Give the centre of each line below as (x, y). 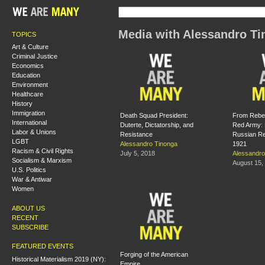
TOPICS (24, 34)
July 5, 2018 (138, 153)
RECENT (25, 217)
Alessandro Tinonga (149, 144)
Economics (28, 66)
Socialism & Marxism (42, 160)
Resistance (136, 135)
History (22, 104)
